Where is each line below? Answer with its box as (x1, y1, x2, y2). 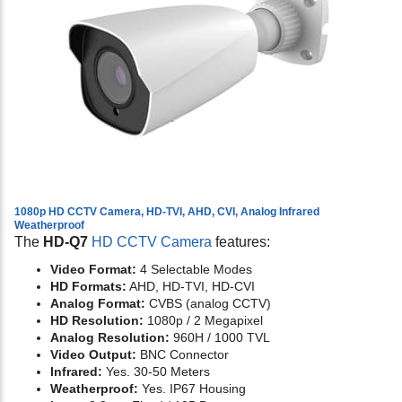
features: (212, 234, 270, 250)
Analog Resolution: (50, 330, 170, 345)
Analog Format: (50, 296, 145, 311)
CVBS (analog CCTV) (145, 296, 271, 311)
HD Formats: (50, 279, 127, 294)
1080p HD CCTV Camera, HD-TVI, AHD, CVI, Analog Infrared (14, 205, 319, 219)
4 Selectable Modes (136, 262, 252, 277)
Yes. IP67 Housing (138, 381, 246, 397)
